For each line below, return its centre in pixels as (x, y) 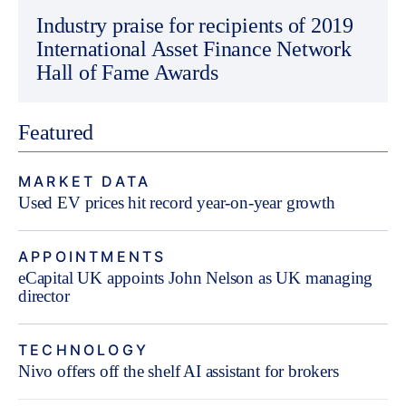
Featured (56, 132)
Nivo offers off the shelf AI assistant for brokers (179, 371)
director (44, 296)
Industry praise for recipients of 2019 (195, 25)
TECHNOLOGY (83, 350)
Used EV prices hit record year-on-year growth (177, 203)
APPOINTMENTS (92, 256)
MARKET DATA (85, 181)
